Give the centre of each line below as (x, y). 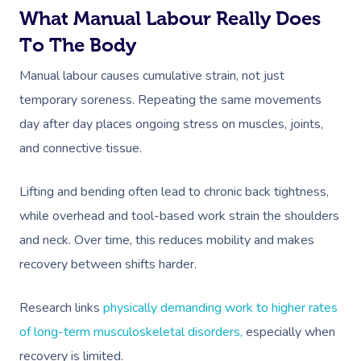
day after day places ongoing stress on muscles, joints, (171, 124)
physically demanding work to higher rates (220, 308)
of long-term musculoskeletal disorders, (131, 332)
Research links (61, 308)
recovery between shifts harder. (110, 264)
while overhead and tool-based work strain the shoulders (179, 216)
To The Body (78, 45)
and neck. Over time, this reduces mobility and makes (167, 240)
